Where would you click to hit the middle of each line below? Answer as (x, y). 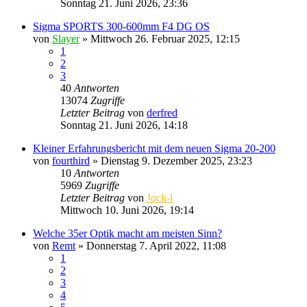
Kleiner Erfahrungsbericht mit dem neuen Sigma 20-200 (154, 148)
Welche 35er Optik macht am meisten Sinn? (127, 233)
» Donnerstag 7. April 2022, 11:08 (151, 245)
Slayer (66, 38)
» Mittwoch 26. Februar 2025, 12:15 (160, 38)
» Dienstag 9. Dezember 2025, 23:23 (171, 160)
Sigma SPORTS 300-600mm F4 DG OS (121, 26)
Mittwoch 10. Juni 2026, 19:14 (127, 210)
